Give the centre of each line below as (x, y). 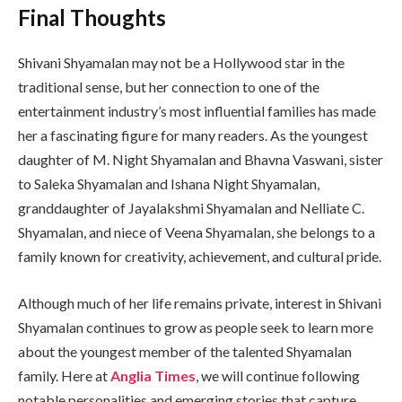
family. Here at (64, 376)
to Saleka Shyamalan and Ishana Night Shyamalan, (169, 184)
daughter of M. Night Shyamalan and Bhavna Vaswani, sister (201, 160)
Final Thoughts (92, 18)
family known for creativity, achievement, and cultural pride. (200, 257)
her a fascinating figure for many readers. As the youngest (193, 135)
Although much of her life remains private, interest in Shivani (200, 303)
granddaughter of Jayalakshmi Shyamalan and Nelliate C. (191, 208)
